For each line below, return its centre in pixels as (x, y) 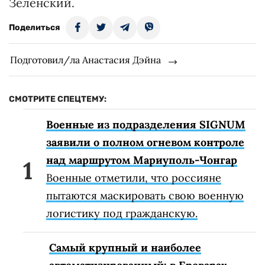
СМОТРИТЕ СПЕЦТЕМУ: (58, 99)
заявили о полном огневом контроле (145, 143)
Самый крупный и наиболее (125, 248)
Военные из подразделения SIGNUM (146, 125)
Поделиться (34, 28)
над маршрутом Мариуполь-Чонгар (142, 160)
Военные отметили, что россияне (134, 178)
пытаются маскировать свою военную (145, 196)
